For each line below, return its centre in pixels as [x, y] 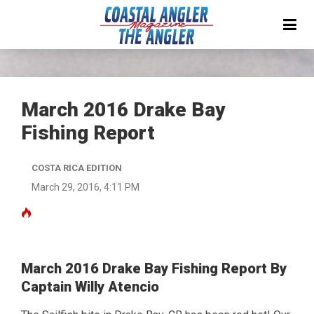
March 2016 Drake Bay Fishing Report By [154, 268]
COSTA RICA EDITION [77, 168]
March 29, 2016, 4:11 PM [86, 187]
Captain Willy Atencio [90, 287]
